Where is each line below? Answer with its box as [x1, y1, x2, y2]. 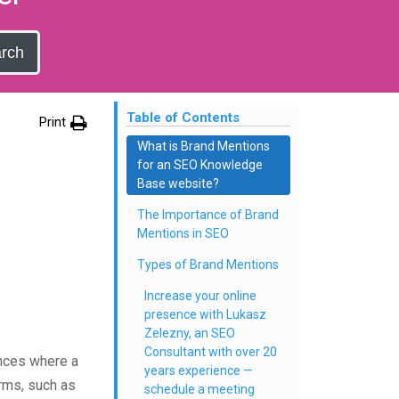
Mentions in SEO [137, 226, 229, 240]
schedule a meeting [144, 382, 255, 396]
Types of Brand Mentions [137, 257, 279, 272]
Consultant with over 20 [144, 345, 277, 359]
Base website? [137, 176, 219, 191]
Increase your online [144, 289, 256, 303]
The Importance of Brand [137, 208, 279, 222]
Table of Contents [126, 110, 240, 126]
